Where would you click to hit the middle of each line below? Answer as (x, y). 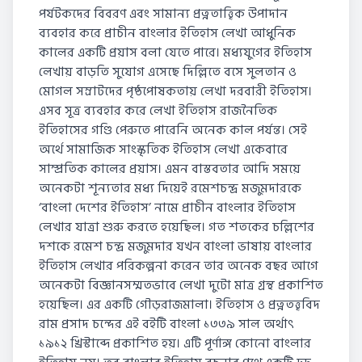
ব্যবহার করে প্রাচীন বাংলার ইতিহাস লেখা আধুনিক (167, 33)
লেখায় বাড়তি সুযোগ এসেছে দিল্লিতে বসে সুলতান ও (168, 72)
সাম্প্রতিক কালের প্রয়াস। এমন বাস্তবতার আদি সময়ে (170, 169)
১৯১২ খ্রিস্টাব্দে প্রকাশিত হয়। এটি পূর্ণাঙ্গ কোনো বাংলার (175, 343)
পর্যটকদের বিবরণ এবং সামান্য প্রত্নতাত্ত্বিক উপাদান (163, 14)
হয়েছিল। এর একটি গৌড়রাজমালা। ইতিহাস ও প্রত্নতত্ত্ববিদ (179, 305)
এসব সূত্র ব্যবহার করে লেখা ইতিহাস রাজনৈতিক (158, 111)
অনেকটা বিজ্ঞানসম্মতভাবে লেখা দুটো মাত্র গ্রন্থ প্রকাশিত (181, 285)
